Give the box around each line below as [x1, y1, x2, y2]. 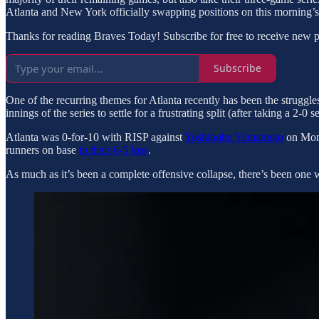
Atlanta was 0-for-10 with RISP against [6, 130, 184, 143]
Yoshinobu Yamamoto [184, 130, 283, 143]
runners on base [6, 143, 79, 156]
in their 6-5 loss [79, 143, 148, 156]
